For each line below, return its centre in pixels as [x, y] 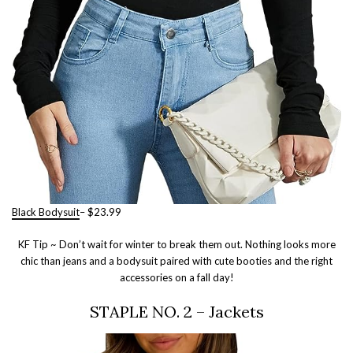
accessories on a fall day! [176, 277]
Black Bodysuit [46, 212]
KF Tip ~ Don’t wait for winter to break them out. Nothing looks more [176, 244]
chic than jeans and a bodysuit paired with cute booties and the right [176, 260]
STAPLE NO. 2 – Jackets [176, 311]
